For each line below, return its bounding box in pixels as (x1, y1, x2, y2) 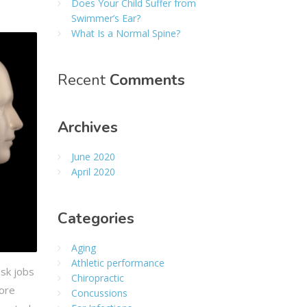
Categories (57, 208, 134, 229)
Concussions (71, 286, 127, 299)
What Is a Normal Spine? (71, 27, 180, 40)
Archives (57, 117, 118, 138)
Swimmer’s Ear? (71, 12, 140, 25)
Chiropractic (71, 271, 124, 284)
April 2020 (71, 165, 115, 178)
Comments (109, 70, 185, 90)
